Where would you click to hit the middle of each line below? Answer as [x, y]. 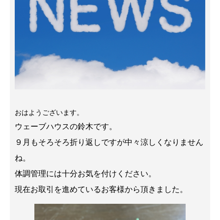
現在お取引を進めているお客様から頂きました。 [101, 189]
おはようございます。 [49, 112]
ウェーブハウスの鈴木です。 [66, 126]
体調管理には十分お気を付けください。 [85, 173]
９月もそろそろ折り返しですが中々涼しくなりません [109, 142]
